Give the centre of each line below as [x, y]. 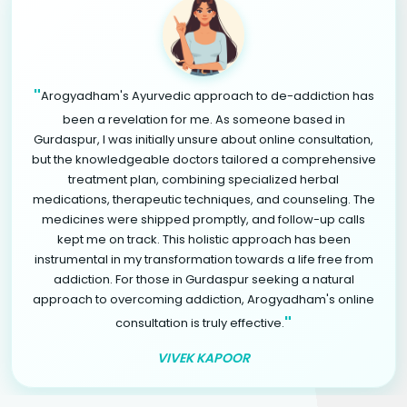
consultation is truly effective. [200, 323]
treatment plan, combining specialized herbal [203, 179]
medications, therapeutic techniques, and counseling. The [203, 199]
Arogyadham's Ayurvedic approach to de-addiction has [207, 95]
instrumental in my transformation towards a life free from [203, 259]
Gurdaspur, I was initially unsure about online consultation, [203, 139]
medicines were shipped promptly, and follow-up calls [203, 219]
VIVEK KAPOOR [203, 357]
